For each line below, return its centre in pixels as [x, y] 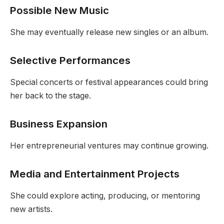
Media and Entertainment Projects [95, 173]
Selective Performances [70, 60]
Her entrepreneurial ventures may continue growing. [109, 146]
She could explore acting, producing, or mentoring [105, 196]
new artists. [31, 209]
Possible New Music [59, 10]
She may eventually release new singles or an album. [109, 32]
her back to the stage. [50, 96]
